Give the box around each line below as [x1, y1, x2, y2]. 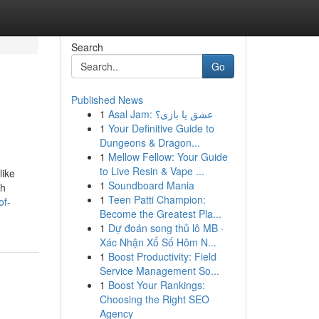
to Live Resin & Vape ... [99, 164, 204, 178]
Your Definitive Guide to [108, 121, 214, 135]
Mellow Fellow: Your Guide [108, 150, 228, 164]
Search [70, 40, 103, 54]
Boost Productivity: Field [108, 249, 216, 263]
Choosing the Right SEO [99, 292, 209, 306]
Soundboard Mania [108, 178, 194, 192]
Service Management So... [99, 263, 219, 278]
